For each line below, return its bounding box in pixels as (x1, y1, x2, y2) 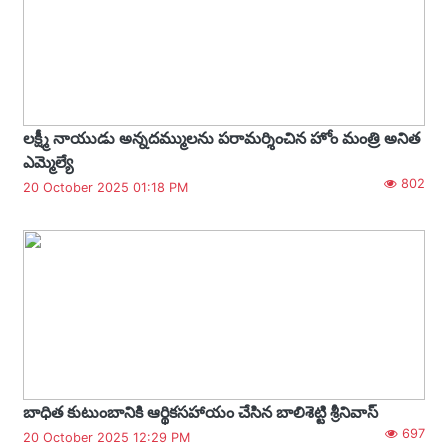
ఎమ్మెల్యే (23, 151, 73, 172)
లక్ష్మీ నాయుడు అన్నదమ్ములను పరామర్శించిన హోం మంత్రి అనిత (23, 127, 420, 148)
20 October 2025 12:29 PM (23, 429, 190, 445)
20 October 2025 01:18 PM (23, 179, 188, 195)
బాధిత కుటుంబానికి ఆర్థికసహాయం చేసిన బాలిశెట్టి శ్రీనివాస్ (23, 401, 378, 422)
